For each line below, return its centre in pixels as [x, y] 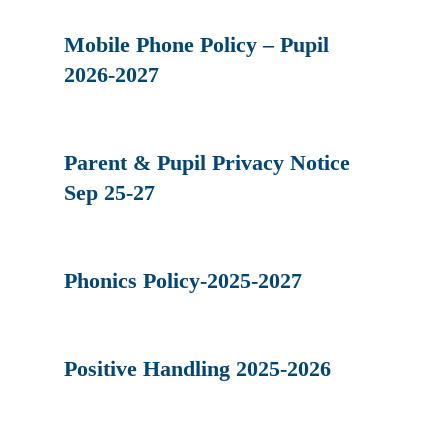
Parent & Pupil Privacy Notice [207, 162]
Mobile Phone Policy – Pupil [197, 44]
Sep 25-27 [110, 192]
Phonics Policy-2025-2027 [183, 280]
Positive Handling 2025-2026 [198, 368]
